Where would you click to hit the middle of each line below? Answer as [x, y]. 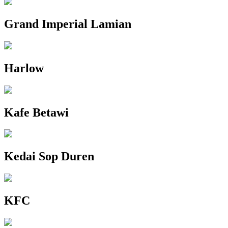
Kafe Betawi [36, 112]
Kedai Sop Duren [49, 156]
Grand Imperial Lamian [68, 24]
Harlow [24, 68]
